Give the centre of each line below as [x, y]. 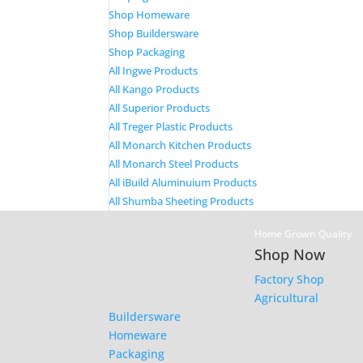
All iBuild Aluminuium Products [183, 182]
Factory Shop [290, 279]
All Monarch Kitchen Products [180, 145]
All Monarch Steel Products [174, 164]
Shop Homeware [149, 15]
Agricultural [287, 298]
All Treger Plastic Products [171, 126]
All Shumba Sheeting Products [181, 201]
